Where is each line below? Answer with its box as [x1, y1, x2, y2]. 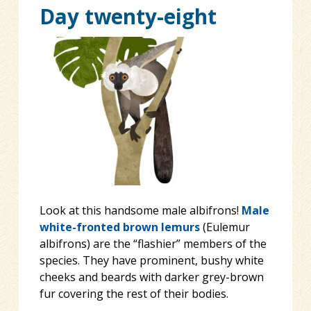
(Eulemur [199, 219, 250, 235]
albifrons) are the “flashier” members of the [39, 235, 267, 251]
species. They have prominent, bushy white [39, 252, 264, 268]
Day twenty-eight [39, 1, 217, 31]
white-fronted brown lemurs [39, 219, 200, 235]
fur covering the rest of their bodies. [39, 285, 228, 301]
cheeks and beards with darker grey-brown [39, 269, 264, 285]
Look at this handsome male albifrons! [39, 202, 242, 218]
